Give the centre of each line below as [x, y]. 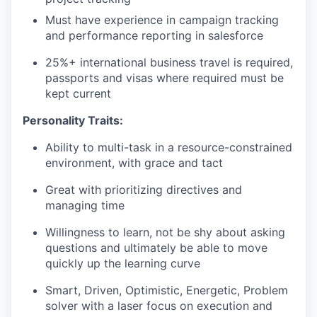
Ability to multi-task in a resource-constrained [169, 147]
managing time [85, 205]
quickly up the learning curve [123, 263]
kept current [78, 93]
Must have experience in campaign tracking [162, 20]
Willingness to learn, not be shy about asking [165, 232]
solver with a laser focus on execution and [159, 306]
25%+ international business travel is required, [169, 62]
